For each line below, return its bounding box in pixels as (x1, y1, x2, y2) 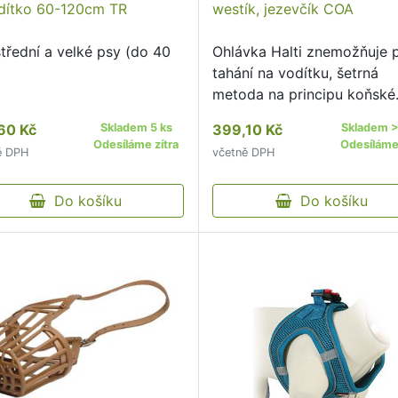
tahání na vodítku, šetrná (212, 64, 379, 82)
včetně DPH (212, 146, 275, 159)
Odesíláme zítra (93, 138, 179, 151)
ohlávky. (212, 107, 268, 124)
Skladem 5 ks (99, 121, 172, 134)
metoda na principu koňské (212, 85, 396, 103)
